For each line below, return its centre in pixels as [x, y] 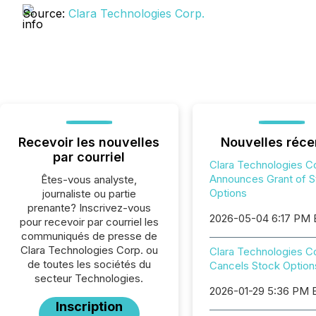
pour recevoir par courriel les [89, 222]
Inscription [89, 306]
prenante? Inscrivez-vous [89, 208]
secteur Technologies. [89, 278]
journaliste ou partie [89, 194]
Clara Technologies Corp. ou [89, 250]
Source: [45, 13]
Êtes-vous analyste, [89, 180]
